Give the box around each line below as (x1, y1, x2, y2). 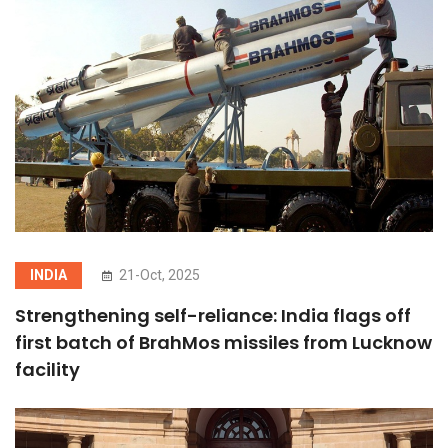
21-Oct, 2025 (116, 267, 200, 284)
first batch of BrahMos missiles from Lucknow (15, 330, 432, 356)
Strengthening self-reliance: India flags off (15, 303, 411, 329)
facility (15, 357, 80, 383)
